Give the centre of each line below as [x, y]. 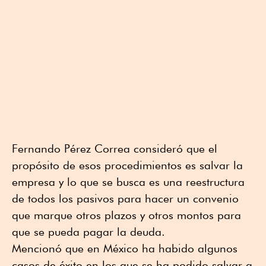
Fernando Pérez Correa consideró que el [115, 148]
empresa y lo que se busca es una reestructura [128, 181]
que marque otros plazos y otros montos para [126, 215]
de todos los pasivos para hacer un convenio [125, 198]
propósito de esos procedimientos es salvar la [127, 165]
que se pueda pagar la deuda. [88, 231]
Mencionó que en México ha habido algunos [125, 248]
